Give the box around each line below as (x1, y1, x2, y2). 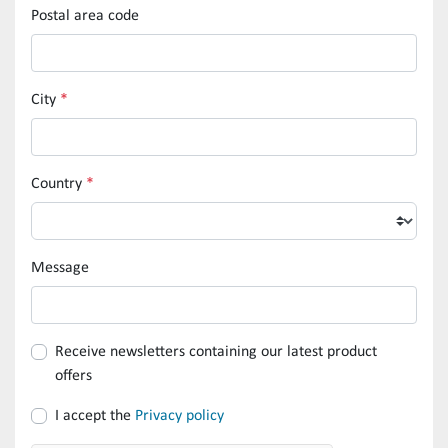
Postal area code (39, 8, 139, 25)
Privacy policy (135, 408, 224, 425)
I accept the (59, 408, 131, 425)
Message (45, 260, 89, 277)
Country (40, 176, 82, 193)
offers (55, 368, 92, 385)
